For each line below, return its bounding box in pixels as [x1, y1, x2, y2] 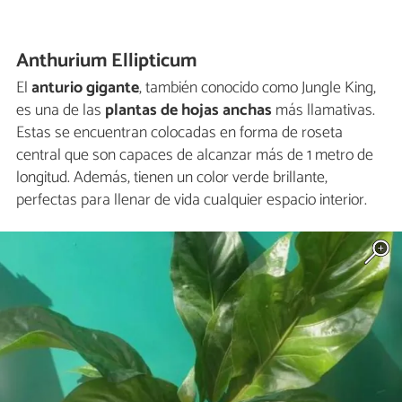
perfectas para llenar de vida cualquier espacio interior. [16, 187, 367, 214]
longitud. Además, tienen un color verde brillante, [16, 164, 328, 192]
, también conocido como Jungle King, [139, 74, 376, 102]
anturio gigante [31, 74, 139, 102]
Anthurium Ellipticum [16, 45, 197, 78]
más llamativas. [272, 97, 375, 125]
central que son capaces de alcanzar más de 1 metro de [16, 142, 373, 170]
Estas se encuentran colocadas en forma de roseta [16, 119, 343, 147]
